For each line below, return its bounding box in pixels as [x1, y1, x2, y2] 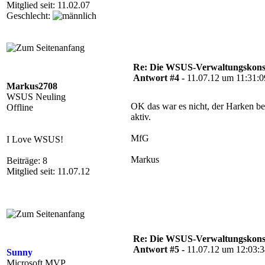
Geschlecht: [7, 11, 53, 21]
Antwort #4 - [133, 73, 187, 83]
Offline [7, 102, 33, 112]
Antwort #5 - [133, 244, 187, 254]
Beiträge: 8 [7, 156, 47, 166]
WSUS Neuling [7, 92, 66, 102]
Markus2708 [7, 81, 57, 91]
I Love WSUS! [7, 134, 63, 144]
